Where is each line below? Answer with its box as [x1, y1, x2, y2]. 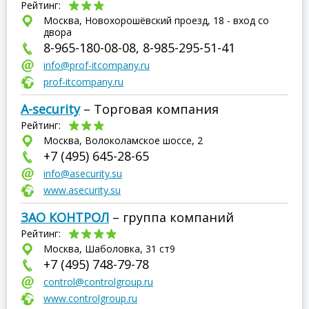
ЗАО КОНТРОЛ [21, 209, 109, 226]
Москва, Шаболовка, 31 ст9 [43, 242, 175, 255]
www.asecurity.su [43, 183, 121, 197]
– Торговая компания [80, 101, 219, 117]
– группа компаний [109, 209, 234, 226]
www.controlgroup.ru [43, 292, 137, 305]
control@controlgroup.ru [43, 275, 153, 288]
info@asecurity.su [43, 167, 122, 180]
